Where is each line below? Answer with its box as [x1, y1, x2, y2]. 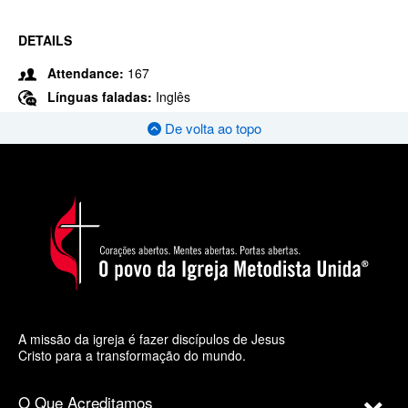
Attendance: [47, 64, 124, 82]
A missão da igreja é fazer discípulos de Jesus [18, 329, 285, 348]
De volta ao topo [160, 118, 261, 138]
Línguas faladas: [47, 87, 156, 106]
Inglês [156, 87, 190, 106]
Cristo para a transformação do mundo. [18, 345, 246, 364]
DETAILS [18, 31, 72, 49]
